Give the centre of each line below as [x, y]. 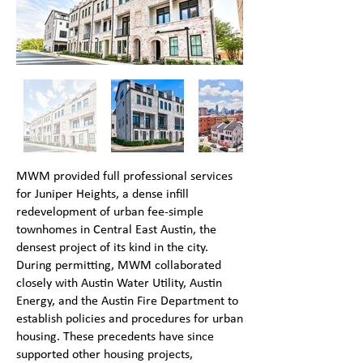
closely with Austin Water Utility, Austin [119, 284]
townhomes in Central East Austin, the [116, 230]
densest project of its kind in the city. [112, 248]
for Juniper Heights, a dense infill [102, 194]
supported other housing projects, [105, 355]
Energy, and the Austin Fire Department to [127, 301]
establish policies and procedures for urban [130, 319]
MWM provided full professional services [124, 177]
